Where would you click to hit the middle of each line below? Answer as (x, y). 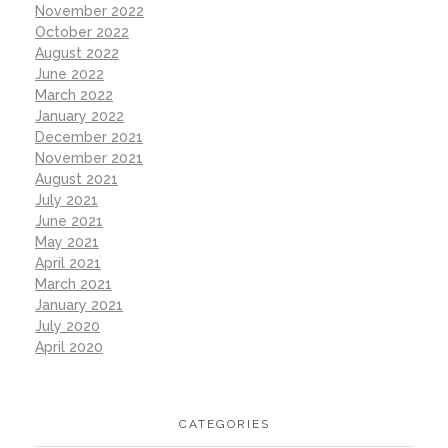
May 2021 (67, 241)
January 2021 (79, 304)
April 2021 (68, 262)
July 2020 (67, 325)
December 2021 (89, 136)
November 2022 (89, 10)
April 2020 (69, 346)
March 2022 (74, 94)
